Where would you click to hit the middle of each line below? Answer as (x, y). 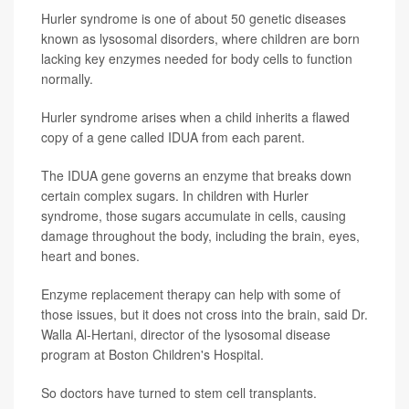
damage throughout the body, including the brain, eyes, (200, 236)
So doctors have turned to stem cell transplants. (179, 393)
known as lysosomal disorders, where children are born (200, 39)
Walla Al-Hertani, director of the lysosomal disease (186, 335)
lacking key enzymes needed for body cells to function (197, 59)
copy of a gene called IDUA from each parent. (173, 137)
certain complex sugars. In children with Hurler (175, 196)
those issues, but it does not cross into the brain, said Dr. (204, 315)
